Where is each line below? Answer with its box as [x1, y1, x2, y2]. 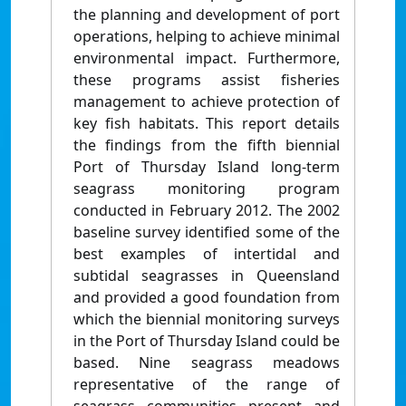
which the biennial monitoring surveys [73, 309, 340, 330]
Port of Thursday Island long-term [73, 157, 340, 178]
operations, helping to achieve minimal [73, 26, 340, 47]
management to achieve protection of [73, 92, 340, 112]
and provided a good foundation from [73, 287, 340, 308]
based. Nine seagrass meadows [73, 353, 340, 373]
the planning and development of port [73, 5, 340, 25]
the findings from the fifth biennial [73, 135, 340, 156]
